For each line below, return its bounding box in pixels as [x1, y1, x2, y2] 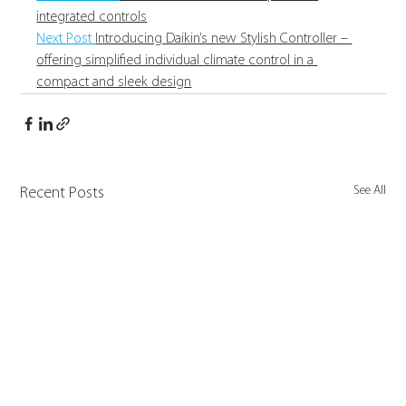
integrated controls [36, 9, 148, 24]
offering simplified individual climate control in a [36, 53, 318, 68]
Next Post [36, 31, 96, 46]
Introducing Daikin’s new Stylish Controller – [95, 31, 353, 46]
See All [353, 183, 386, 198]
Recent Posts [20, 184, 105, 202]
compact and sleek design [36, 74, 192, 90]
